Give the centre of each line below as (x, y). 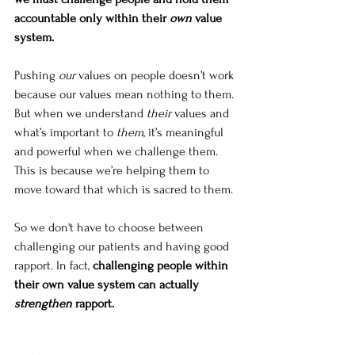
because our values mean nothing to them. (126, 95)
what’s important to (65, 133)
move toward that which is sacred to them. (125, 190)
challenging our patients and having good (123, 247)
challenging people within (162, 266)
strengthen (43, 304)
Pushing (36, 76)
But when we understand (80, 114)
